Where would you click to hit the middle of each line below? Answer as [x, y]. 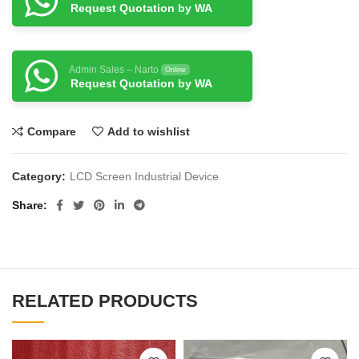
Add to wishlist [149, 131]
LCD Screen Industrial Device [144, 176]
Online [175, 70]
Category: [40, 176]
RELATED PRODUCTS [105, 301]
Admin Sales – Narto [114, 70]
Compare [52, 131]
